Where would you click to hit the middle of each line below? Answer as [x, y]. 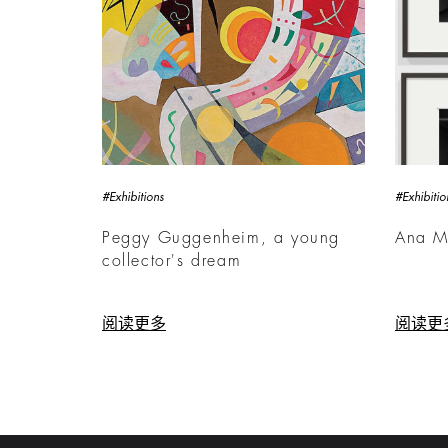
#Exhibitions [133, 196]
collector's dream [172, 260]
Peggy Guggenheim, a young [221, 237]
